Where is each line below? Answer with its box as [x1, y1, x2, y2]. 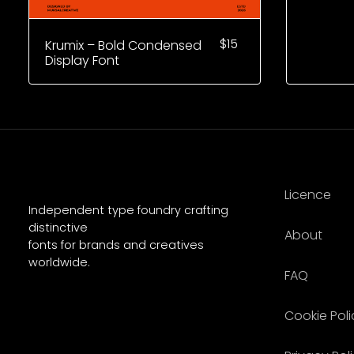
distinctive [28, 219, 88, 235]
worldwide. [28, 254, 90, 270]
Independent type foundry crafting [28, 201, 228, 218]
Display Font [45, 51, 119, 70]
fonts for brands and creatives [28, 236, 204, 253]
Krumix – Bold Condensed [45, 36, 201, 55]
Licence [284, 185, 331, 204]
